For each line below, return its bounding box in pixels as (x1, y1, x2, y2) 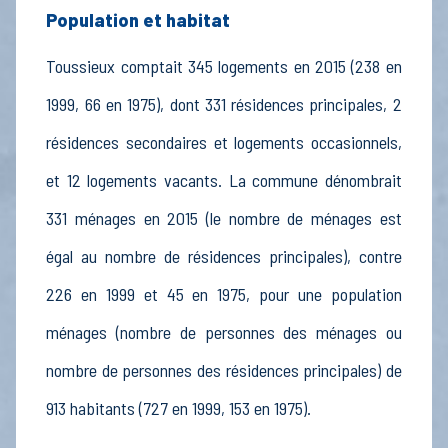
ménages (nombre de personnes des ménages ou (46, 321, 402, 344)
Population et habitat (46, 9, 231, 32)
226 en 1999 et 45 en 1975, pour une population (46, 283, 402, 306)
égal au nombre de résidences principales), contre (46, 245, 402, 268)
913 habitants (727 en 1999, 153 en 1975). (46, 397, 312, 420)
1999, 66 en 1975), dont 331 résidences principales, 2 (46, 93, 402, 116)
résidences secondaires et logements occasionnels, (46, 131, 402, 154)
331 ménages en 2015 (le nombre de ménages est (46, 207, 402, 230)
